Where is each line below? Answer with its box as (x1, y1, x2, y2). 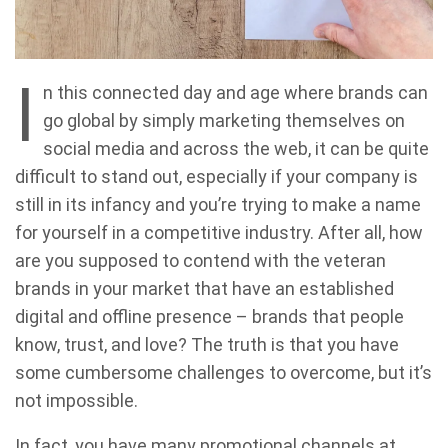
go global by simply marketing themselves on (43, 110, 405, 132)
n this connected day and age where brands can (43, 82, 428, 104)
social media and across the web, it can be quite (43, 138, 429, 160)
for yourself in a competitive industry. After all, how (15, 222, 423, 244)
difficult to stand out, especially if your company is (15, 166, 418, 188)
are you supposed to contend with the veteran (15, 250, 386, 272)
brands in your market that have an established (15, 278, 394, 300)
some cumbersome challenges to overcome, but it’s (15, 362, 432, 384)
